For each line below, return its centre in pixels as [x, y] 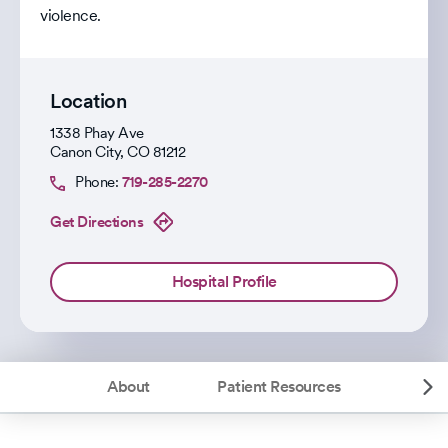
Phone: [98, 182]
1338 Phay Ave [97, 133]
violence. [70, 15]
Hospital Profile [224, 281]
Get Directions [96, 221]
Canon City [85, 152]
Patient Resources [279, 386]
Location [88, 101]
